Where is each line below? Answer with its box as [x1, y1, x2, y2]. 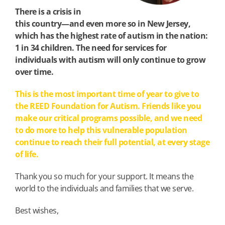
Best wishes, [15, 204, 58, 216]
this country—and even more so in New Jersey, [15, 18, 190, 29]
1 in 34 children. [15, 42, 74, 53]
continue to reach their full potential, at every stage [15, 136, 209, 148]
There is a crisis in [15, 6, 81, 17]
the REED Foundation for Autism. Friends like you [15, 100, 201, 111]
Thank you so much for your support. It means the [15, 170, 193, 182]
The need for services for [74, 42, 167, 53]
